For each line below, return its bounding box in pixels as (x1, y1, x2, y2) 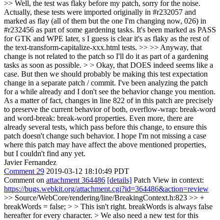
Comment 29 (4, 167, 44, 175)
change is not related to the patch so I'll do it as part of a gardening (4, 52, 208, 60)
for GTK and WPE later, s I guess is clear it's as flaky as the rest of (4, 34, 209, 43)
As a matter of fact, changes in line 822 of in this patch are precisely (4, 96, 213, 105)
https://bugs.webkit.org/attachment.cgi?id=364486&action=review (4, 185, 209, 193)
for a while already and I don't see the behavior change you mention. (4, 87, 216, 96)
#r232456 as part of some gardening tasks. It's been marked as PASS (4, 26, 216, 34)
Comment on (4, 176, 46, 184)
